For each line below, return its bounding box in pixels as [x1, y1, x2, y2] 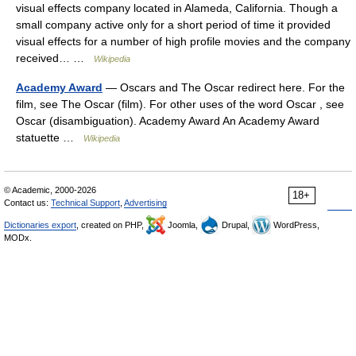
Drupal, [219, 220, 252, 230]
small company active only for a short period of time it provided [16, 18, 331, 31]
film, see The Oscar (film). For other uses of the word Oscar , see [16, 98, 344, 110]
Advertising [124, 198, 167, 207]
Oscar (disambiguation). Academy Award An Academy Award [16, 114, 319, 127]
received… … [16, 52, 94, 64]
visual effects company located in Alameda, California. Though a [16, 2, 338, 14]
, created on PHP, [76, 220, 146, 230]
